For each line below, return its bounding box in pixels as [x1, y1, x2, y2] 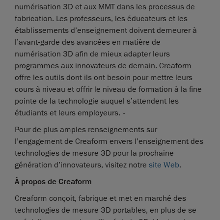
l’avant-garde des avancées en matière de [15, 37, 161, 48]
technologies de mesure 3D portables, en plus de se [15, 205, 196, 216]
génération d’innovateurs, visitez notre [15, 160, 149, 170]
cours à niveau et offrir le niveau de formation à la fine [15, 84, 202, 95]
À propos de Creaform [15, 177, 92, 187]
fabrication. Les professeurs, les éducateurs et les [15, 14, 188, 24]
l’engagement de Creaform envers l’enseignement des [15, 137, 203, 147]
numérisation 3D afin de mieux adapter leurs [15, 49, 170, 59]
